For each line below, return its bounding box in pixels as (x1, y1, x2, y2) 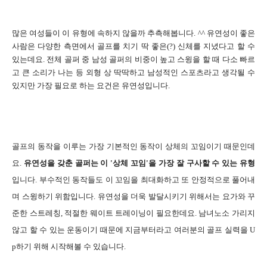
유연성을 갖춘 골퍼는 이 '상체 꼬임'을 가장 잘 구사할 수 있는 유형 (23, 159, 256, 168)
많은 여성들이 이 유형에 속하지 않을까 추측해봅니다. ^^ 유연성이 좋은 (12, 29, 255, 38)
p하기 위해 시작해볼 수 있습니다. (12, 242, 126, 252)
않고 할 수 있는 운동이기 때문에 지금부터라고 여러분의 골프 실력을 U (12, 225, 255, 235)
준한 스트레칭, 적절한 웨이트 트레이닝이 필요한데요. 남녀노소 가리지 (12, 209, 255, 218)
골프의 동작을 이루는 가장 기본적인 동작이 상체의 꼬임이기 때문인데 (12, 142, 255, 151)
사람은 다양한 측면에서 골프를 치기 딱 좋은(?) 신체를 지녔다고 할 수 (12, 42, 255, 51)
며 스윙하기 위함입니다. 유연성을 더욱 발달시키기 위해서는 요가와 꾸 (12, 192, 255, 201)
